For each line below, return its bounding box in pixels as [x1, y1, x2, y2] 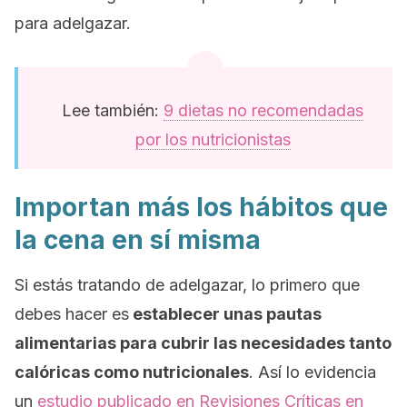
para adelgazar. [15, 14, 131, 33]
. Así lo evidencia [249, 362, 376, 382]
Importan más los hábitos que [15, 192, 388, 223]
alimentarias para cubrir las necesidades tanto [15, 333, 392, 352]
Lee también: [62, 101, 164, 120]
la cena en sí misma [15, 224, 261, 255]
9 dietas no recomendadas [164, 101, 363, 120]
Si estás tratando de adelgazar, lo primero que [15, 275, 360, 294]
